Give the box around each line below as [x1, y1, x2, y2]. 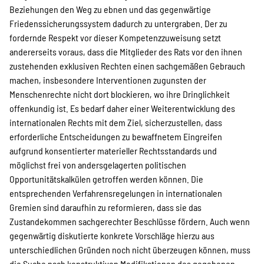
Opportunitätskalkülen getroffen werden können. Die [9, 173, 203, 184]
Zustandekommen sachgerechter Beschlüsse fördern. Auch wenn [9, 216, 250, 227]
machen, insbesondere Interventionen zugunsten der [9, 74, 206, 85]
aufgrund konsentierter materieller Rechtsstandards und [9, 145, 217, 156]
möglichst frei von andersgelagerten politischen [9, 159, 186, 170]
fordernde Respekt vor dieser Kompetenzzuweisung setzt [9, 32, 221, 43]
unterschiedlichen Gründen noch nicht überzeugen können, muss [9, 244, 250, 255]
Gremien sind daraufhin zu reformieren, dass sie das [9, 202, 202, 213]
